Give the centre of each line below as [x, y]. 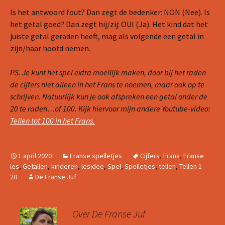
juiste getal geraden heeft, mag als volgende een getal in [107, 36]
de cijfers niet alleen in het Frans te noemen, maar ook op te [107, 84]
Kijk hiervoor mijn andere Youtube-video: [144, 108]
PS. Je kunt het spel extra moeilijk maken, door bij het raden [108, 72]
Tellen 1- [192, 166]
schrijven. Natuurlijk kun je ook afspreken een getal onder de [109, 96]
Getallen [35, 166]
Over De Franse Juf [109, 214]
